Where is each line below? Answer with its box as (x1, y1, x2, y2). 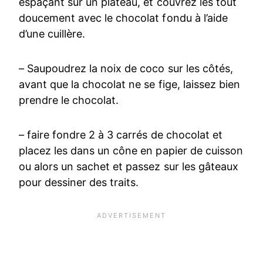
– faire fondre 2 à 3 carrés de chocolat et (19, 128, 222, 141)
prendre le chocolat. (19, 93, 119, 106)
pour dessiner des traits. (19, 176, 139, 188)
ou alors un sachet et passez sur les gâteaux (19, 160, 238, 173)
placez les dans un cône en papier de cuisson (19, 144, 243, 157)
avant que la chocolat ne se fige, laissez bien (19, 77, 240, 90)
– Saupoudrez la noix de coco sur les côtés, (19, 62, 233, 75)
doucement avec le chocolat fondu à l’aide (19, 11, 228, 24)
